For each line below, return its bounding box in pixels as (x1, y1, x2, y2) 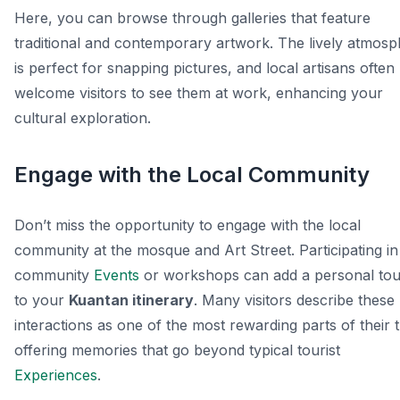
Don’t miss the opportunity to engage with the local (14, 216, 361, 235)
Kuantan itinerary (69, 291, 194, 310)
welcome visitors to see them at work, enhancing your (14, 84, 383, 103)
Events (94, 266, 139, 285)
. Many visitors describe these (194, 291, 395, 310)
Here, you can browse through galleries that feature (14, 9, 371, 28)
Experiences (14, 366, 97, 385)
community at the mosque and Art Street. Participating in (14, 241, 398, 260)
